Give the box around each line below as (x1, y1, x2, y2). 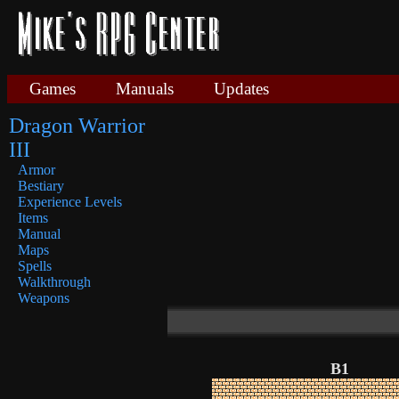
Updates (214, 79, 269, 98)
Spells (18, 258, 52, 273)
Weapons (18, 290, 69, 305)
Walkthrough (18, 274, 91, 289)
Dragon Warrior (9, 114, 145, 137)
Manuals (116, 79, 174, 98)
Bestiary (18, 178, 64, 193)
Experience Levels (18, 194, 122, 209)
